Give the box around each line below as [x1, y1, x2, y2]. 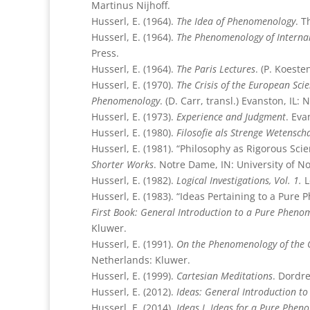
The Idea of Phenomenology [176, 14, 295, 28]
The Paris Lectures [176, 62, 255, 75]
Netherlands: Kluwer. [91, 253, 190, 266]
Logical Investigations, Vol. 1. [176, 173, 302, 187]
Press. [91, 46, 119, 60]
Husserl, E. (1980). [91, 125, 176, 139]
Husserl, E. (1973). [91, 109, 176, 123]
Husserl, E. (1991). [91, 237, 176, 250]
